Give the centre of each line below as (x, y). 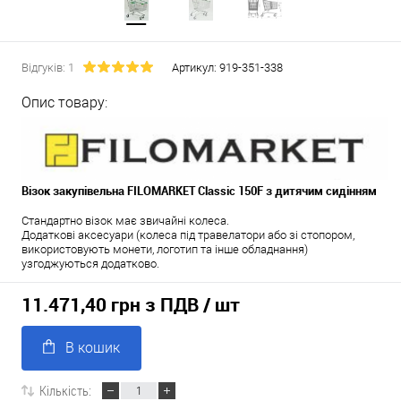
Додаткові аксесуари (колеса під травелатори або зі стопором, (188, 235)
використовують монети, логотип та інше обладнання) (165, 249)
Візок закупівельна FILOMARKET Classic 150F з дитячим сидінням (199, 191)
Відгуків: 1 (48, 68)
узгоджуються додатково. (90, 264)
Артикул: (196, 68)
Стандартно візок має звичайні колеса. (125, 221)
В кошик (93, 348)
